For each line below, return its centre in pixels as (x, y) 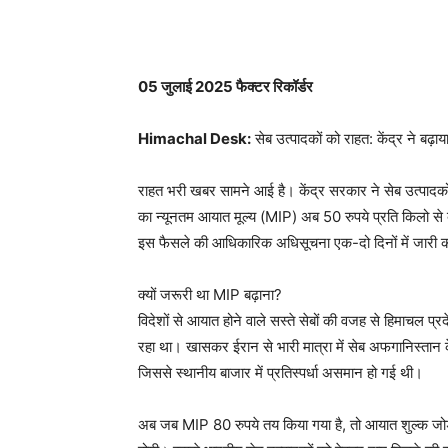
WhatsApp (219, 16)
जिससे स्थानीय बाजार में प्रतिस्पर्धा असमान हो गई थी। (280, 372)
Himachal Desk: (194, 138)
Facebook (341, 16)
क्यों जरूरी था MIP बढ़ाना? (210, 294)
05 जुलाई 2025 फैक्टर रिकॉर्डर (227, 86)
